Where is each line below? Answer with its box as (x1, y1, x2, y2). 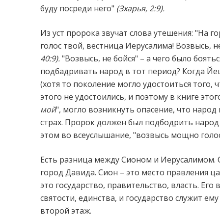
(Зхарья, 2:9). (114, 3, 165, 14)
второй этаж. (40, 205, 91, 216)
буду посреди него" (40, 3, 114, 14)
